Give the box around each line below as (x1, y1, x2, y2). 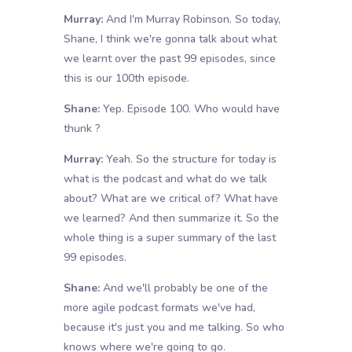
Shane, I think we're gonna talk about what (63, 31, 277, 47)
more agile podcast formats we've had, (63, 300, 255, 316)
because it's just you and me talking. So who (63, 320, 284, 335)
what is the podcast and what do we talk (63, 171, 267, 187)
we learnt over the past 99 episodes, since (63, 51, 276, 67)
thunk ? (63, 121, 101, 137)
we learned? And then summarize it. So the (63, 211, 279, 226)
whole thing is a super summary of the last (63, 230, 276, 246)
